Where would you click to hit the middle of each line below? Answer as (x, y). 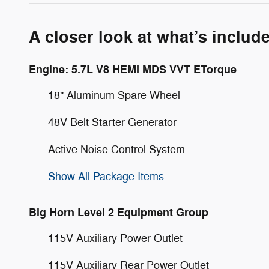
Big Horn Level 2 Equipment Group (119, 212)
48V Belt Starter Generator (112, 122)
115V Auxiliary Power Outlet (115, 238)
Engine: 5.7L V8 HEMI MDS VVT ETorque (133, 69)
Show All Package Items (106, 176)
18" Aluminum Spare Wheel (114, 95)
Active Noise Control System (116, 149)
